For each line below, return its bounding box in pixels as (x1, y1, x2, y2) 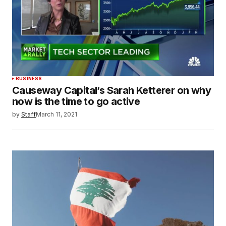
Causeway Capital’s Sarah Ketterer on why (12, 84, 211, 97)
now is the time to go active (12, 95, 140, 108)
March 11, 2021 (36, 110, 77, 119)
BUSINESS (16, 76, 42, 82)
